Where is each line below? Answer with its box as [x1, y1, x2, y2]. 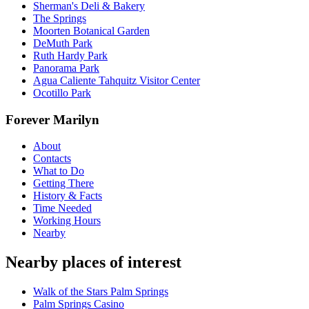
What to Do [33, 165, 84, 177]
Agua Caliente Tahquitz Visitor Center [33, 74, 200, 86]
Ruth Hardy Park [33, 49, 108, 61]
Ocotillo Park [33, 86, 91, 99]
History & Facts [33, 190, 102, 202]
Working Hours [33, 215, 101, 227]
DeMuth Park [33, 37, 92, 49]
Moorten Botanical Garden [33, 24, 150, 37]
